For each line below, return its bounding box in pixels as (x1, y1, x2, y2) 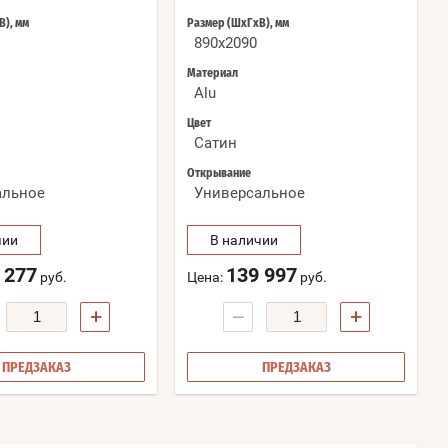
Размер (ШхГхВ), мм (187, 17, 289, 30)
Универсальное (194, 184, 305, 203)
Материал (187, 67, 238, 80)
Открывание (187, 167, 251, 180)
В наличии (210, 232, 278, 249)
